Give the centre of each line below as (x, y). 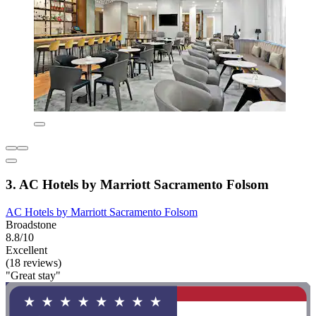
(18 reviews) (34, 262)
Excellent (26, 250)
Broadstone (31, 224)
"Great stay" (33, 275)
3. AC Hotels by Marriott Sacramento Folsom (137, 185)
